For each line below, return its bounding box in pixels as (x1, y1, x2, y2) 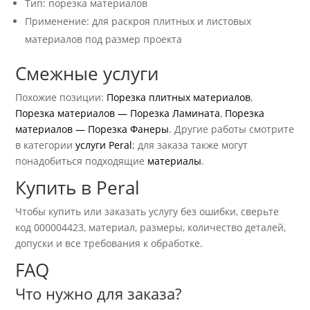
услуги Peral (75, 138, 133, 152)
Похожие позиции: (15, 91, 107, 104)
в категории (15, 138, 76, 152)
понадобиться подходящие (15, 154, 148, 168)
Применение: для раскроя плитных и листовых (25, 15, 252, 28)
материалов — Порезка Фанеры (15, 122, 170, 136)
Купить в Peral (15, 175, 140, 201)
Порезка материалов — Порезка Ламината (15, 107, 221, 120)
